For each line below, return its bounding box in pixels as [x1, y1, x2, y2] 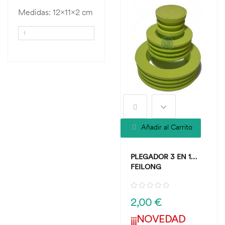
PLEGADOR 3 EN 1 [131, 152, 191, 161]
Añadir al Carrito [141, 123, 192, 132]
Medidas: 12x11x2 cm [18, 7, 93, 17]
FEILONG [131, 162, 161, 171]
